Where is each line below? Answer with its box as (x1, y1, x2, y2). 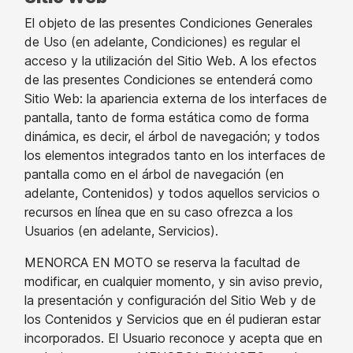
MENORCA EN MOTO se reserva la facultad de (24, 255, 300, 270)
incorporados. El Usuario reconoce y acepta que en (24, 330, 322, 346)
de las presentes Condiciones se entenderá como (24, 72, 313, 87)
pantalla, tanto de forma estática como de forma (24, 110, 309, 125)
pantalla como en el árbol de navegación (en (24, 166, 284, 182)
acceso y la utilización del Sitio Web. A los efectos (24, 53, 317, 69)
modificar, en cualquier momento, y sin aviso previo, (24, 273, 322, 289)
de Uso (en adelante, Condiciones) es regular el (24, 34, 300, 50)
